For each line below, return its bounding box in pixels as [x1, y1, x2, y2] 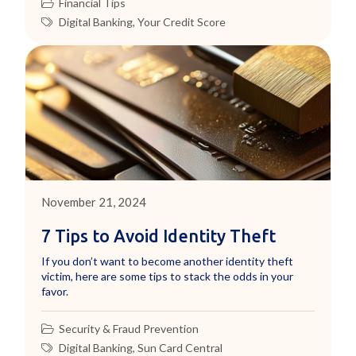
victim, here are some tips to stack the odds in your [41, 269, 294, 284]
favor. [41, 284, 69, 299]
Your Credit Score [137, 15, 226, 29]
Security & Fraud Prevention [59, 322, 199, 336]
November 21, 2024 [41, 195, 147, 210]
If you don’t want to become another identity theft [41, 254, 294, 269]
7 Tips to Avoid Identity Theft [41, 226, 277, 246]
